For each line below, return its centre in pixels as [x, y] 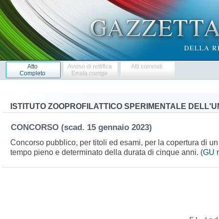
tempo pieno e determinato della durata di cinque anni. [105, 152]
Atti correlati [147, 66]
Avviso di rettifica [89, 66]
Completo [32, 73]
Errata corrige [90, 73]
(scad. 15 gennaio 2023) [109, 127]
